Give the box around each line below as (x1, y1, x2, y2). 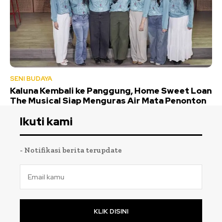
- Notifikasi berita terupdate (20, 146, 122, 155)
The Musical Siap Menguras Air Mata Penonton (10, 95, 206, 107)
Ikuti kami (20, 114, 73, 129)
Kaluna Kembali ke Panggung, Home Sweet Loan (10, 85, 212, 97)
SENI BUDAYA (10, 74, 52, 83)
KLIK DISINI (94, 207, 128, 216)
